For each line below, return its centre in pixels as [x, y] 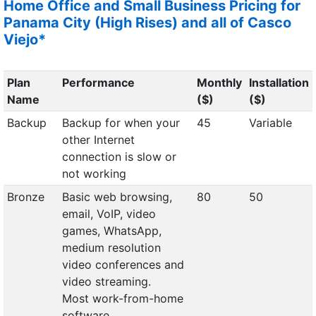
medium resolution [111, 248]
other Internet [98, 140]
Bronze [25, 197]
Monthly [219, 83]
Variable [270, 123]
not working [94, 174]
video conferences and [123, 265]
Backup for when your [121, 123]
